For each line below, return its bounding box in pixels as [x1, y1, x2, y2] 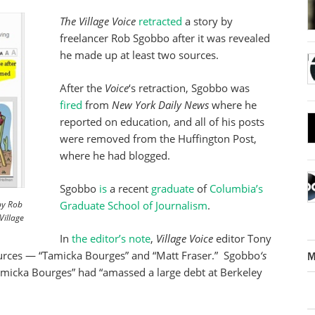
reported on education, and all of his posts [60, 115, 264, 129]
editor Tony [213, 231, 271, 245]
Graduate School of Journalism [60, 198, 207, 212]
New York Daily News [112, 98, 209, 112]
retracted [139, 14, 185, 28]
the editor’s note [72, 231, 150, 245]
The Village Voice [60, 14, 139, 28]
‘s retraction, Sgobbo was [129, 81, 250, 95]
